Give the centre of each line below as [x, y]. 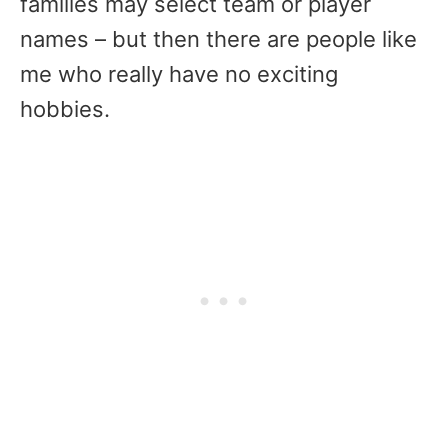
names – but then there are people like [218, 39]
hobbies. [65, 109]
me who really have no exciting [179, 74]
